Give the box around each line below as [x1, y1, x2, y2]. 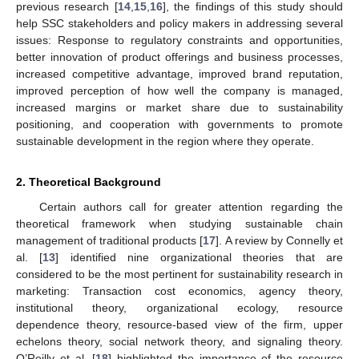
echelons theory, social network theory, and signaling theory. [16, 334, 343, 348]
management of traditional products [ [16, 233, 204, 247]
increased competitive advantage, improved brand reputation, [16, 67, 343, 80]
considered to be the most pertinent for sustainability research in [16, 267, 343, 280]
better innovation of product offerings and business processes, [16, 50, 343, 63]
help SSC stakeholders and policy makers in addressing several [16, 16, 343, 30]
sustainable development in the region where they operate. [16, 134, 314, 147]
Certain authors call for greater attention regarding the [38, 200, 343, 213]
